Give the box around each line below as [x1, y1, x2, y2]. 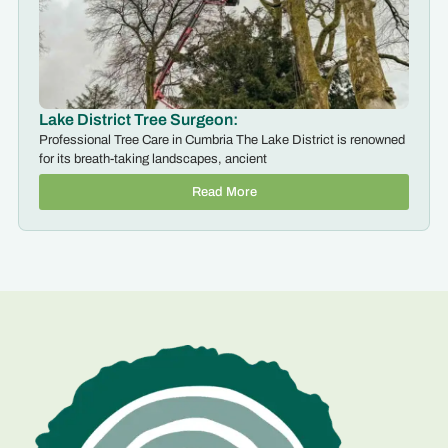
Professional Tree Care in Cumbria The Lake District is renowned [38, 132, 405, 147]
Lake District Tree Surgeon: [38, 110, 238, 128]
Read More [191, 184, 257, 199]
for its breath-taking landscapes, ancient [38, 151, 267, 166]
